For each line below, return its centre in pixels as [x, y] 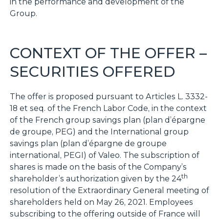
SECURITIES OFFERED [92, 71]
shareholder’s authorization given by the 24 [96, 178]
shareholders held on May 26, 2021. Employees [101, 202]
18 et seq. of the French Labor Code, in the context [108, 108]
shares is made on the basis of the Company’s [98, 167]
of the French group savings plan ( [77, 120]
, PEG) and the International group [120, 131]
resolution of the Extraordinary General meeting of [109, 190]
